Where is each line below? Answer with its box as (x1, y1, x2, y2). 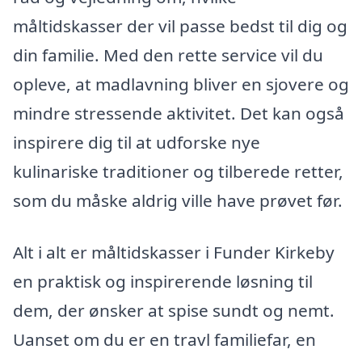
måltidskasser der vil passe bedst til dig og (13, 15, 347, 37)
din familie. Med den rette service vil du (13, 44, 323, 66)
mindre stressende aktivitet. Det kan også (13, 102, 344, 124)
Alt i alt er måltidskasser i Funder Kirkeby (13, 240, 335, 263)
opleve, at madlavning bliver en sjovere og (13, 73, 349, 95)
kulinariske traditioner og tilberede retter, (13, 160, 343, 183)
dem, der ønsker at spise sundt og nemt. (13, 298, 335, 322)
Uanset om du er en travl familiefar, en (13, 327, 316, 351)
